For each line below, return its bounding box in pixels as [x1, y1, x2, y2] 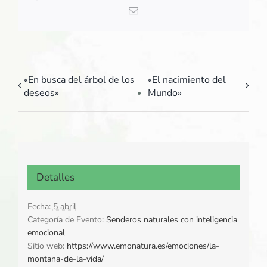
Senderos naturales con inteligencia [105, 214, 237, 226]
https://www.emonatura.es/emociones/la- [66, 240, 219, 252]
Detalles [36, 170, 74, 185]
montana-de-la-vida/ [27, 253, 104, 265]
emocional [27, 227, 65, 239]
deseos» [24, 86, 59, 100]
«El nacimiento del [147, 73, 226, 86]
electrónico [138, 14, 179, 24]
